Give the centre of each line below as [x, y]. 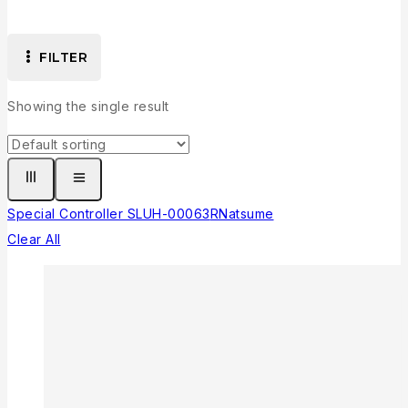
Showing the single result [88, 107]
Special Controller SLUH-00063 [109, 214]
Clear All [34, 240]
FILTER [63, 58]
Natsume [246, 214]
